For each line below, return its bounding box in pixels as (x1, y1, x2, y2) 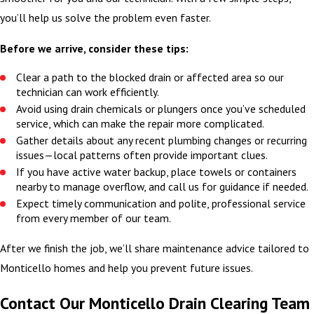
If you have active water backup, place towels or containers (16, 165, 297, 179)
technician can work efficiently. (16, 85, 160, 100)
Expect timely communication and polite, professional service (16, 196, 306, 211)
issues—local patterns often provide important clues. (16, 148, 268, 163)
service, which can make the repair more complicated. (16, 116, 265, 131)
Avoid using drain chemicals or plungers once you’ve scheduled (16, 102, 306, 116)
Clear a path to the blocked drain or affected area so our (16, 70, 285, 85)
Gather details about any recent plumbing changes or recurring (16, 133, 308, 148)
